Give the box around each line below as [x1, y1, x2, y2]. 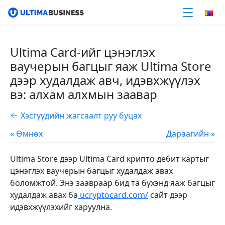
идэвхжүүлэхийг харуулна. [10, 201, 112, 212]
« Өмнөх [10, 128, 43, 139]
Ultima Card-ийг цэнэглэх [10, 44, 155, 60]
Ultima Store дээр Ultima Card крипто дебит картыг [10, 153, 209, 164]
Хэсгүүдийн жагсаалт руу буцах [21, 110, 142, 121]
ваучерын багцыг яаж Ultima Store [10, 58, 211, 74]
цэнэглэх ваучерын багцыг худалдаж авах [10, 165, 173, 176]
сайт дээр [148, 189, 187, 200]
